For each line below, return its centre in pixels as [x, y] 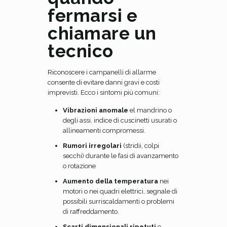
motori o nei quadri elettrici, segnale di [120, 191]
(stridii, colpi [140, 146]
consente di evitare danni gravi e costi [104, 82]
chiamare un [102, 33]
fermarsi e [92, 15]
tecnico [81, 51]
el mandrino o [150, 110]
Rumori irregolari [92, 146]
